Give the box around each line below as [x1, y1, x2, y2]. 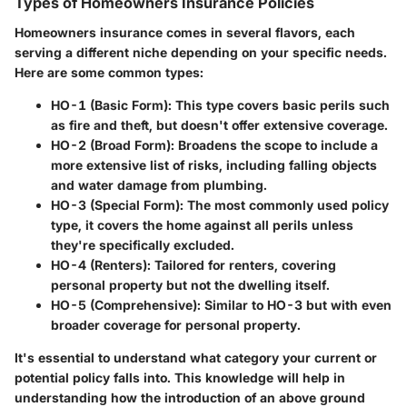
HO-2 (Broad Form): [51, 136, 174, 153]
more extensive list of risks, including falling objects [51, 156, 377, 173]
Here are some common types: [15, 64, 203, 80]
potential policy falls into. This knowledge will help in [15, 369, 345, 385]
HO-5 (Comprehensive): [51, 296, 201, 313]
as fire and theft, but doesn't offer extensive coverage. [51, 116, 388, 133]
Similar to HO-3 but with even [201, 296, 392, 313]
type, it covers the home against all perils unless [51, 216, 353, 233]
